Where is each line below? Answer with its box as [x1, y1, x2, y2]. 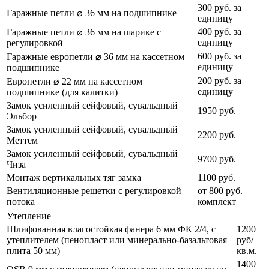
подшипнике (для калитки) [7, 87, 118, 98]
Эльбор [7, 111, 37, 122]
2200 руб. [198, 130, 236, 141]
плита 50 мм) [7, 246, 60, 256]
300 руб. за [198, 2, 241, 13]
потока [7, 196, 35, 207]
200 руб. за [198, 76, 241, 86]
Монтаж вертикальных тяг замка [7, 172, 141, 183]
